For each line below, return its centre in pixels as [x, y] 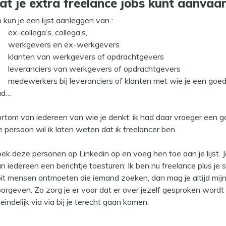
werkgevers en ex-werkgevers [64, 45]
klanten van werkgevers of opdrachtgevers [86, 57]
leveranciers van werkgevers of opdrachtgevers [94, 69]
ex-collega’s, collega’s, [49, 33]
